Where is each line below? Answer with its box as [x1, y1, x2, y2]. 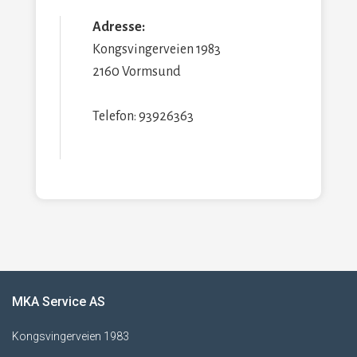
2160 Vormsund [92, 65, 181, 79]
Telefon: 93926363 [92, 109, 194, 124]
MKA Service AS [12, 294, 105, 309]
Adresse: [92, 20, 145, 34]
